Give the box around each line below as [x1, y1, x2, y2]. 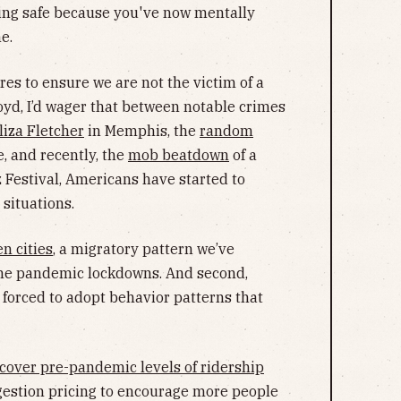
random [200, 121, 253, 140]
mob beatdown [128, 145, 229, 164]
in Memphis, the [84, 121, 200, 140]
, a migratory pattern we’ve [53, 239, 235, 258]
